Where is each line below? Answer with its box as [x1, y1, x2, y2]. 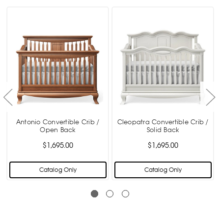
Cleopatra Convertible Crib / [117, 117, 209, 126]
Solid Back [146, 125, 179, 134]
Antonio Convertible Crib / [16, 117, 100, 126]
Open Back [40, 125, 76, 134]
